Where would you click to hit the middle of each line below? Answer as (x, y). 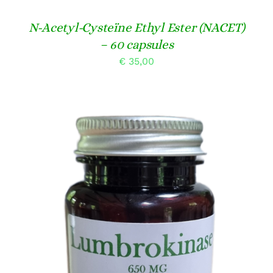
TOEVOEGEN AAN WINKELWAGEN (127, 263)
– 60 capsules (136, 44)
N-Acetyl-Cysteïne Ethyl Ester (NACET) (136, 27)
